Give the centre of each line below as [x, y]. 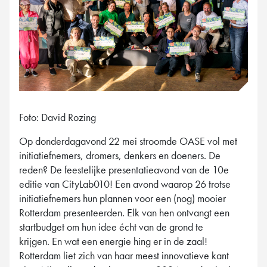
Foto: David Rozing [58, 117]
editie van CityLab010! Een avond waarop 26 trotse [125, 184]
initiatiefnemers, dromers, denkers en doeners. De [120, 156]
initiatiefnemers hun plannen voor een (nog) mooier [122, 198]
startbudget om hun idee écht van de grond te [111, 227]
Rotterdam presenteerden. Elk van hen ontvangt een [124, 213]
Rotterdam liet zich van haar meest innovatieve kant [124, 256]
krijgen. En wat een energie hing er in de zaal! [113, 241]
